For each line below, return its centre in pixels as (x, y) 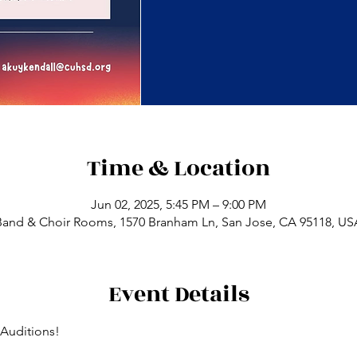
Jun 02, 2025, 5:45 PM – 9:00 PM (178, 204)
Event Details (178, 294)
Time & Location (178, 169)
